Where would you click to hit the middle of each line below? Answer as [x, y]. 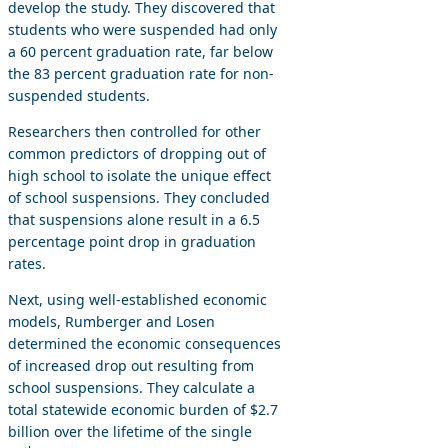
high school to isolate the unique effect [139, 175]
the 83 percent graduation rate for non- [141, 73]
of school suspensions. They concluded [139, 197]
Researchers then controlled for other [134, 131]
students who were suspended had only [142, 29]
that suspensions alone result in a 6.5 [134, 219]
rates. [27, 263]
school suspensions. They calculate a [131, 387]
